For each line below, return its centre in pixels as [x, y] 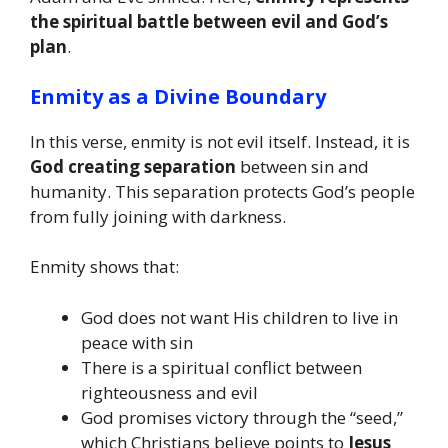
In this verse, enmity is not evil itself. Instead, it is [220, 141]
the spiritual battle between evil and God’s [209, 21]
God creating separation [133, 166]
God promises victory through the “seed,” [242, 417]
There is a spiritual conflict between [221, 367]
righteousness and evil [169, 392]
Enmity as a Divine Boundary [178, 96]
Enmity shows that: [104, 266]
